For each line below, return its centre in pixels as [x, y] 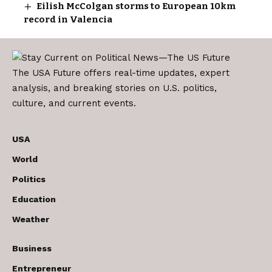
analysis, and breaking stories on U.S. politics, [114, 88]
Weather [31, 219]
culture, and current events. [74, 104]
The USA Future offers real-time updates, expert [121, 73]
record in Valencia [68, 19]
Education [34, 199]
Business [32, 249]
